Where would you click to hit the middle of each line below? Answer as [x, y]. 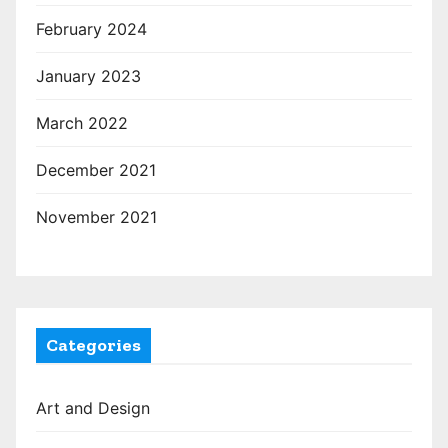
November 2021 [96, 216]
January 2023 [88, 75]
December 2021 [96, 169]
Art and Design [93, 407]
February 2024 [91, 28]
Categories [93, 344]
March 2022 [82, 122]
